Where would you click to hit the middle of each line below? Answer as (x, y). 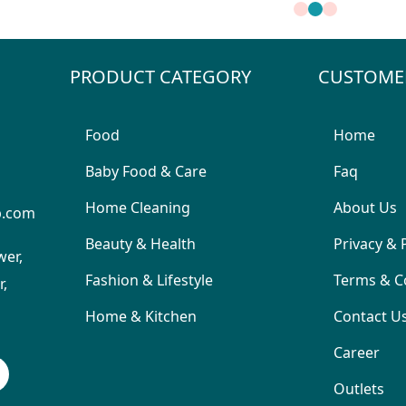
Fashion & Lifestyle (149, 280)
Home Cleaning (137, 208)
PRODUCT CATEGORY (160, 77)
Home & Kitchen (140, 316)
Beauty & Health (140, 244)
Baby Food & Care (145, 171)
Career (357, 353)
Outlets (359, 389)
